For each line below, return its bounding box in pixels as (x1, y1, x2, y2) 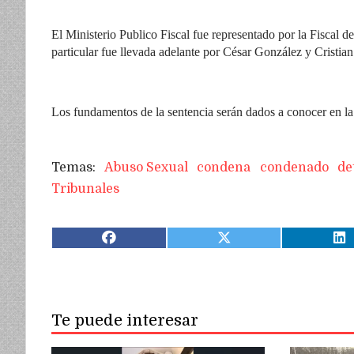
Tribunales (51, 182, 119, 197)
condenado (259, 160, 329, 175)
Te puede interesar (51, 311, 198, 330)
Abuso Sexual (104, 160, 189, 175)
